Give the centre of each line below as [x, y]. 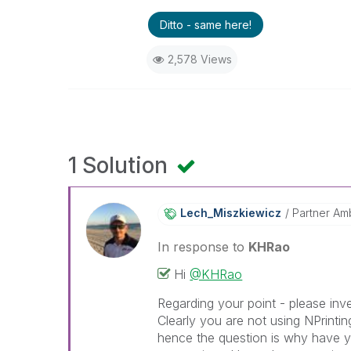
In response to [203, 247]
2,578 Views [199, 59]
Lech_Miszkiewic [228, 213]
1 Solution [121, 165]
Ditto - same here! [205, 25]
